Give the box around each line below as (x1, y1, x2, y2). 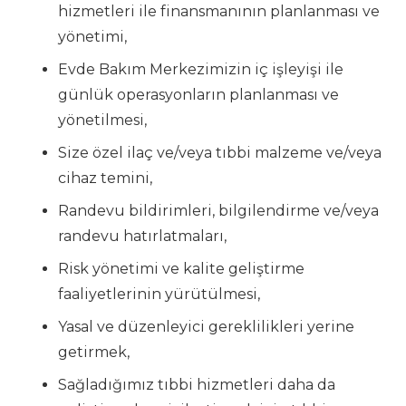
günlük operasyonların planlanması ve (58, 85, 339, 103)
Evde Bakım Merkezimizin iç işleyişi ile (58, 60, 343, 78)
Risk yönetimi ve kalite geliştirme (58, 259, 304, 277)
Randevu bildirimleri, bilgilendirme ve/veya (58, 201, 379, 219)
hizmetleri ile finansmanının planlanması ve (58, 2, 380, 20)
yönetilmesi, (58, 111, 147, 129)
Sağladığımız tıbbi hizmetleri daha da (58, 375, 335, 393)
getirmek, (58, 343, 130, 361)
